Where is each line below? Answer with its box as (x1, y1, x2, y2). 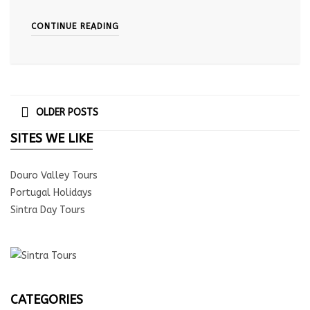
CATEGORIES (10, 292, 83, 308)
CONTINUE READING (31, 21, 119, 32)
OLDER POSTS (36, 107, 98, 119)
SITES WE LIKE (10, 131, 93, 147)
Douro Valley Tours (10, 170, 98, 182)
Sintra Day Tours (10, 204, 85, 217)
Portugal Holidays (10, 187, 92, 199)
